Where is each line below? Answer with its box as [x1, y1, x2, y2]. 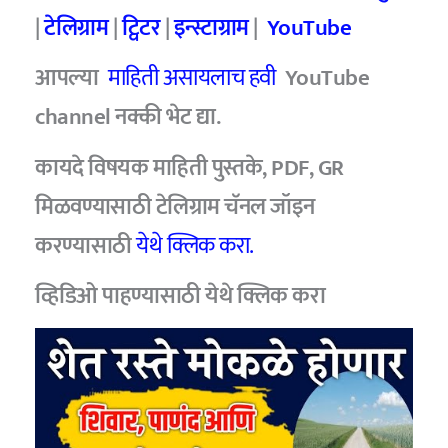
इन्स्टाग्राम [173, 8, 249, 47]
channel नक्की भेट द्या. [35, 98, 221, 137]
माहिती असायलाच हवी [107, 59, 276, 98]
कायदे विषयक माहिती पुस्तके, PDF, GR [35, 148, 344, 187]
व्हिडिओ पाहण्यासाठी [35, 277, 206, 316]
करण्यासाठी [35, 226, 132, 265]
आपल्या [35, 59, 108, 98]
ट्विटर [121, 8, 161, 47]
